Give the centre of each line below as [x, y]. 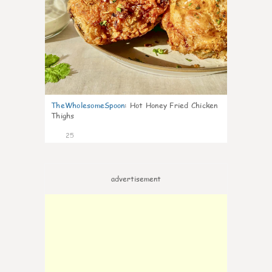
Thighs [63, 116]
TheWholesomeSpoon [88, 105]
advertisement [136, 179]
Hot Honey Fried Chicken [174, 105]
